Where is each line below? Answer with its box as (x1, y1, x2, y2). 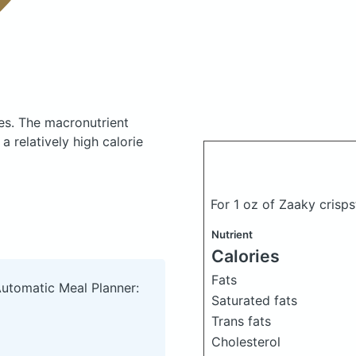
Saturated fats (211, 292, 297, 308)
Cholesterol (211, 334, 281, 350)
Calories (211, 246, 280, 266)
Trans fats (211, 313, 271, 329)
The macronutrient (18, 114, 129, 130)
